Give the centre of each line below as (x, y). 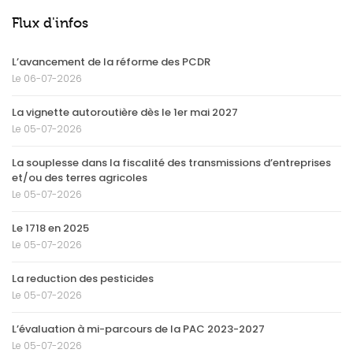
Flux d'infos (50, 22)
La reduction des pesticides (83, 278)
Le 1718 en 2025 (50, 228)
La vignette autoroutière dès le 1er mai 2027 (125, 112)
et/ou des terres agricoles (80, 177)
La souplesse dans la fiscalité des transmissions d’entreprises (171, 162)
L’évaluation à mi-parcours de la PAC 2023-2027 (138, 329)
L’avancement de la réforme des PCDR (111, 61)
